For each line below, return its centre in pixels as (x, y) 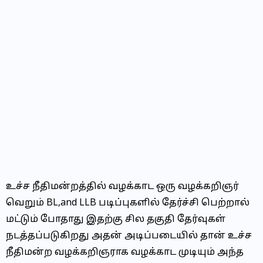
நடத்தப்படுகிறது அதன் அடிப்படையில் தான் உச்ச (129, 236)
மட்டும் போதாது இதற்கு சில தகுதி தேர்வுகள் (116, 220)
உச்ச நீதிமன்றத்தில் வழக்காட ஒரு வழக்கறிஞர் (122, 187)
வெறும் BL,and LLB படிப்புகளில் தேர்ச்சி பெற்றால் (128, 203)
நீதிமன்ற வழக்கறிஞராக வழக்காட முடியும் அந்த (125, 252)
